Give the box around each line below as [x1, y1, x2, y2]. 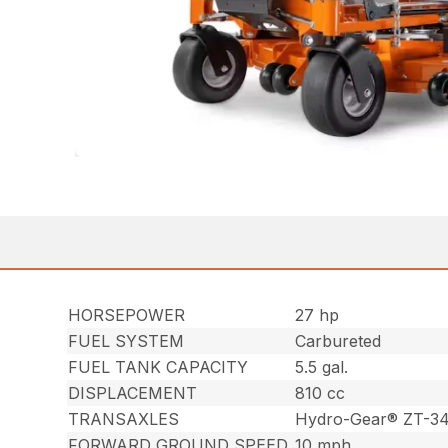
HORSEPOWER [68, 304, 186, 325]
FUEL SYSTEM [68, 330, 185, 351]
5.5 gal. [295, 356, 349, 377]
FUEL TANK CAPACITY [68, 356, 249, 377]
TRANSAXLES [68, 408, 180, 429]
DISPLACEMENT [68, 382, 198, 403]
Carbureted [295, 330, 382, 351]
